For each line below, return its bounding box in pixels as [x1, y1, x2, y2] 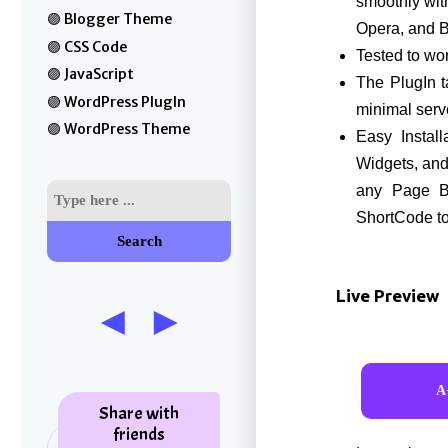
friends [113, 422, 165, 446]
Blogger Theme [64, 10, 172, 28]
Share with [99, 401, 179, 425]
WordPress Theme [64, 120, 190, 138]
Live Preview [336, 286, 439, 305]
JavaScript [64, 65, 134, 83]
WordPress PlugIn [64, 92, 186, 111]
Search [116, 232, 162, 249]
